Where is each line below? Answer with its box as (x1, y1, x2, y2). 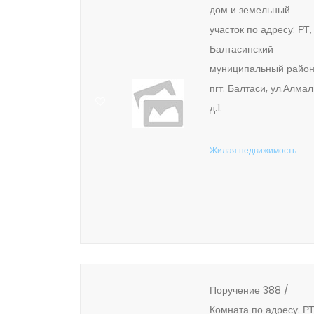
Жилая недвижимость (210, 144, 296, 156)
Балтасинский (210, 42, 273, 56)
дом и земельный (210, 3, 290, 17)
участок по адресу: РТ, (210, 22, 312, 36)
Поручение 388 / (210, 283, 289, 297)
